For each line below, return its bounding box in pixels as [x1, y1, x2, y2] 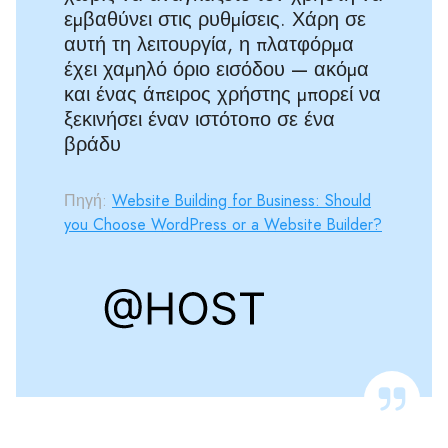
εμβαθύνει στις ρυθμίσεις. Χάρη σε [64, 4, 366, 34]
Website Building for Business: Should [112, 188, 371, 212]
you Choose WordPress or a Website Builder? [64, 212, 382, 236]
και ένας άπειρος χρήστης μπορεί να [64, 79, 381, 109]
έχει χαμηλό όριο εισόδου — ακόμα [64, 54, 369, 84]
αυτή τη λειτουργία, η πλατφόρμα [64, 29, 354, 59]
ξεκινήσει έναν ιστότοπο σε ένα [64, 104, 335, 134]
